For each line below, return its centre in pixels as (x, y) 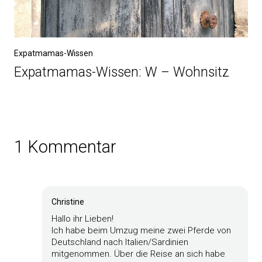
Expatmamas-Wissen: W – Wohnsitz (122, 72)
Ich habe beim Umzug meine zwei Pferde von (141, 230)
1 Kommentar (65, 146)
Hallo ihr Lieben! (82, 218)
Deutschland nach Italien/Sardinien (120, 242)
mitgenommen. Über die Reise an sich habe (138, 254)
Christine (68, 201)
